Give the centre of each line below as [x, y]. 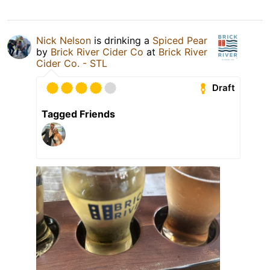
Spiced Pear [180, 40]
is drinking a [122, 40]
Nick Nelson [64, 40]
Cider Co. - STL [72, 63]
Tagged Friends [78, 114]
